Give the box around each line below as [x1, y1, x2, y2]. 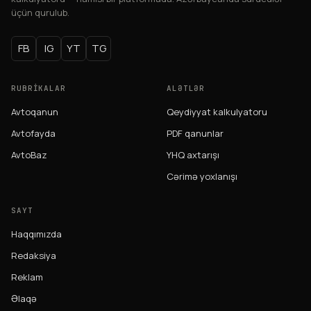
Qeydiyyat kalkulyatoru [167, 105, 267, 118]
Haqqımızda [11, 227, 62, 240]
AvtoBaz [11, 148, 47, 161]
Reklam [11, 270, 43, 283]
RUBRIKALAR [11, 83, 66, 93]
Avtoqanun [11, 105, 58, 118]
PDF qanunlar [167, 126, 224, 140]
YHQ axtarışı [167, 148, 219, 161]
